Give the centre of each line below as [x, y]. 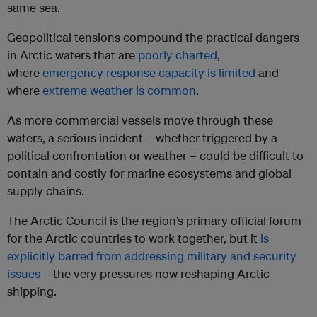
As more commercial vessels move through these [140, 120]
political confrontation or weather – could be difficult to [155, 156]
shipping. [32, 292]
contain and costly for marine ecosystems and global [149, 173]
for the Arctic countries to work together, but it [134, 238]
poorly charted [178, 55]
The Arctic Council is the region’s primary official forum [154, 221]
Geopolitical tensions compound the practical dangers [153, 38]
